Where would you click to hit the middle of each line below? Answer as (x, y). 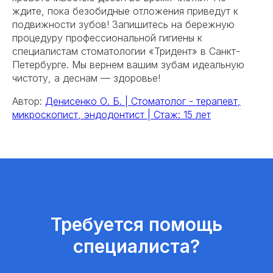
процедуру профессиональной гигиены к (107, 38)
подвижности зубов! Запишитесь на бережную (123, 25)
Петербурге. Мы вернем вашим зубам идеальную (128, 65)
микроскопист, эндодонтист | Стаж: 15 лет (112, 115)
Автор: (29, 101)
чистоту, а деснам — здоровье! (86, 78)
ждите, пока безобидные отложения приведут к (125, 11)
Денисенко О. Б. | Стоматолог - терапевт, (143, 101)
